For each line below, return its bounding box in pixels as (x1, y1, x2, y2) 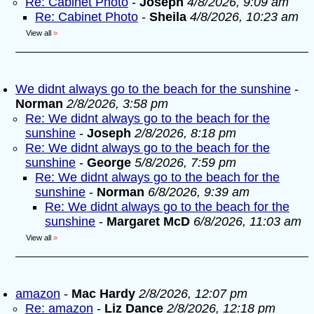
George (87, 156, 131, 170)
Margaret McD (107, 214, 190, 228)
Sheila (149, 10, 186, 24)
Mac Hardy (71, 287, 135, 301)
